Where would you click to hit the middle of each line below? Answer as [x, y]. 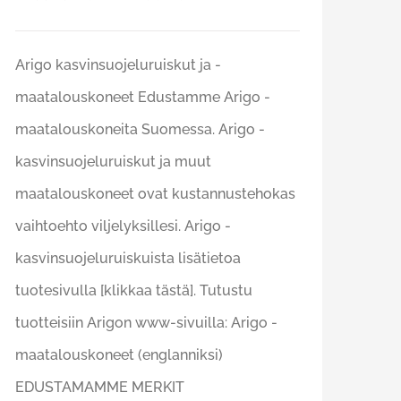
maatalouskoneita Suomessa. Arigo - [140, 130]
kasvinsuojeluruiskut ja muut [113, 162]
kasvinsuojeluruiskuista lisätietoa [128, 259]
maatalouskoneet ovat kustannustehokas [155, 194]
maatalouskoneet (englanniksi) [119, 355]
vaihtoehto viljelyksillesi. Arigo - [123, 226]
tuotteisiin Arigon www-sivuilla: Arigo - [146, 323]
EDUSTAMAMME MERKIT [100, 388]
